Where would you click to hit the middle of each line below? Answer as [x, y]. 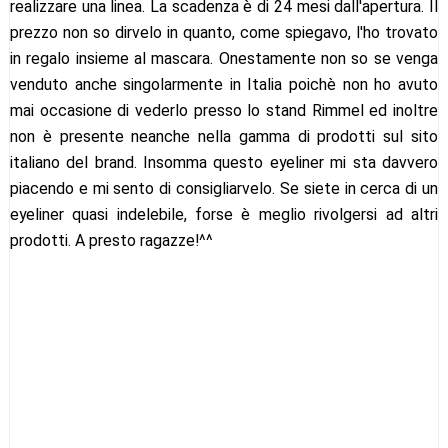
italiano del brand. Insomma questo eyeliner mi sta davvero [224, 162]
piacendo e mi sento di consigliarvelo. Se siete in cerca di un [224, 188]
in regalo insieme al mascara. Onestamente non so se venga [224, 58]
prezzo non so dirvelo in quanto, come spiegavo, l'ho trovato [224, 32]
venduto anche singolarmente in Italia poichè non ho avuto [224, 84]
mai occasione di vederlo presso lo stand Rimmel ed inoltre [224, 110]
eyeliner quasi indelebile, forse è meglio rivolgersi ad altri [224, 214]
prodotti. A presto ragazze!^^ [111, 240]
